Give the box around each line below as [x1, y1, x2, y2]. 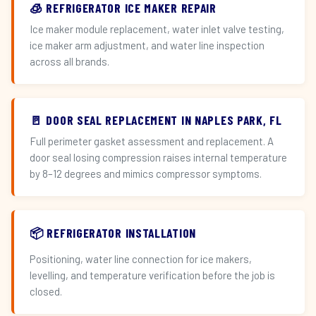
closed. [30, 285, 62, 298]
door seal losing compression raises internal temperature [30, 151, 287, 164]
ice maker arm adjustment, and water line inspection [30, 39, 265, 51]
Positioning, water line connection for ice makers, [30, 253, 252, 265]
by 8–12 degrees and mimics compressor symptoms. [30, 167, 262, 180]
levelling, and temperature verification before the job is [30, 269, 275, 281]
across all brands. [30, 55, 109, 68]
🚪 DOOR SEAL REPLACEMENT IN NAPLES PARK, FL [30, 112, 282, 128]
